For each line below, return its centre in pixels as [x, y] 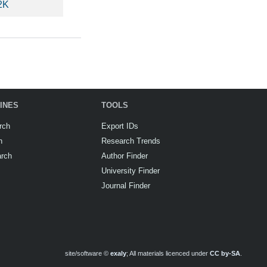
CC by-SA [225, 253]
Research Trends [131, 141]
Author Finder [125, 156]
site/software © [88, 253]
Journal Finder [126, 186]
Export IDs [120, 126]
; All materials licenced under [168, 253]
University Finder [131, 171]
